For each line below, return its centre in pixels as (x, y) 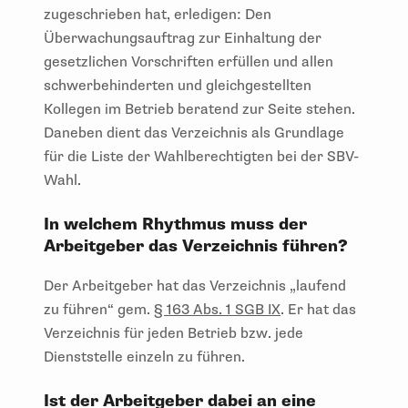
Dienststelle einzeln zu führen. (146, 357)
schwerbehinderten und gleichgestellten (178, 85)
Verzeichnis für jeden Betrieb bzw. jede (173, 333)
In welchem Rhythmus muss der (175, 224)
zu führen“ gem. (99, 309)
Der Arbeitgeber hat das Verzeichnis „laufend (195, 286)
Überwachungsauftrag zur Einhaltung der (183, 38)
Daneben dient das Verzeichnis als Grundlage (194, 133)
